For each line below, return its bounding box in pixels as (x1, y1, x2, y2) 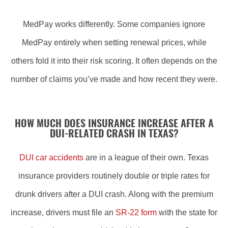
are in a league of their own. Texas (83, 153, 209, 162)
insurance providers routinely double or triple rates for (18, 172, 210, 180)
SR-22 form (116, 208, 157, 217)
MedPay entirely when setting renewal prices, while (21, 38, 207, 47)
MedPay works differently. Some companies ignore (23, 20, 205, 28)
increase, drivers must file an (11, 208, 116, 217)
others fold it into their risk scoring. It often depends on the (11, 56, 217, 65)
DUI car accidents (19, 153, 83, 162)
